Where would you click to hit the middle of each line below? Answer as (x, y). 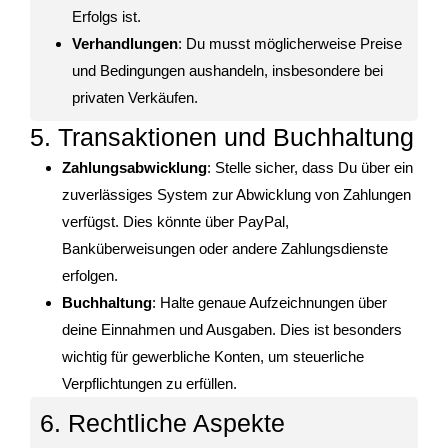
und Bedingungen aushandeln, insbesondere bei (227, 71)
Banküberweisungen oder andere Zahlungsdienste (225, 249)
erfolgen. (90, 276)
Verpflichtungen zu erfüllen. (149, 384)
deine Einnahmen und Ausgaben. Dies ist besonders (232, 330)
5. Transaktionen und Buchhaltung (222, 137)
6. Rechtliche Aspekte (162, 423)
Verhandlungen (125, 44)
